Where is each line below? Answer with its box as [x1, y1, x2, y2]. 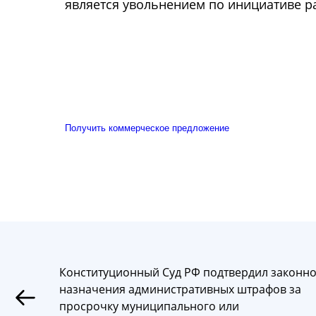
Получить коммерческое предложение [65, 122, 229, 133]
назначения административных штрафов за [59, 281, 301, 297]
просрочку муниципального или [59, 298, 239, 314]
